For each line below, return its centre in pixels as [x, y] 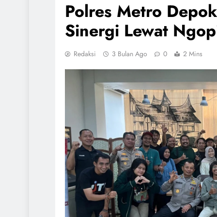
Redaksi [85, 54]
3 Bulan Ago [130, 54]
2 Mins [193, 54]
